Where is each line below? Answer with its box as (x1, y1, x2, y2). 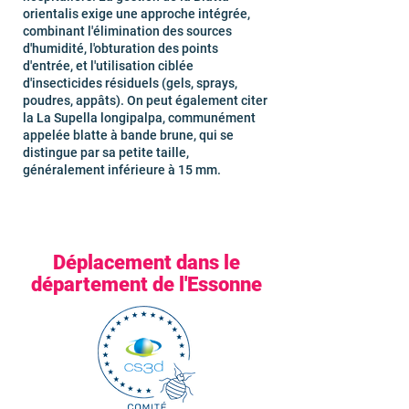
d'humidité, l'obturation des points (23, 41, 218, 56)
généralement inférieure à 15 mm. (23, 163, 221, 177)
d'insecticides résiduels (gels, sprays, (23, 76, 237, 90)
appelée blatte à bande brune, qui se (23, 128, 234, 142)
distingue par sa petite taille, (23, 145, 189, 160)
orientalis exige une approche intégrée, (23, 6, 250, 21)
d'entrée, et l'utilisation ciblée (23, 58, 194, 73)
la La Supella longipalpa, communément (23, 110, 256, 125)
